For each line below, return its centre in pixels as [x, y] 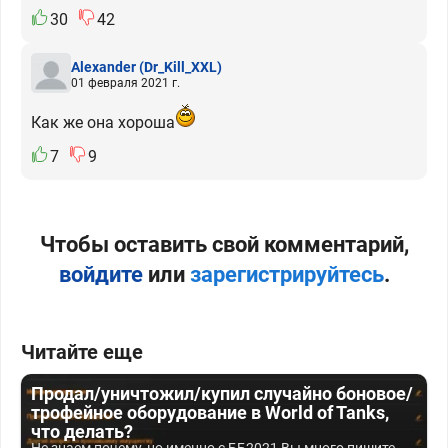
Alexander [103, 66]
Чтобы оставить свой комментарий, [224, 244]
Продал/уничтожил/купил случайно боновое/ [222, 393]
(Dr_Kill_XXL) [180, 66]
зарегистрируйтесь [286, 274]
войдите [100, 274]
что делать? [82, 431]
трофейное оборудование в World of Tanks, [210, 412]
